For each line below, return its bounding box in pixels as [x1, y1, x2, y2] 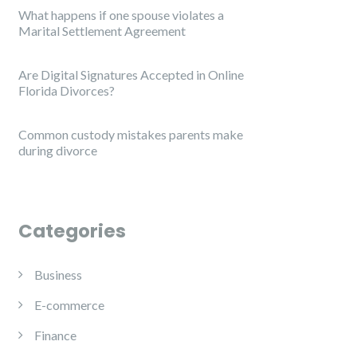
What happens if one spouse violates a [18, 7, 224, 22]
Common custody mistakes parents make [18, 127, 243, 142]
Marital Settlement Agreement [18, 23, 186, 38]
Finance [34, 328, 76, 343]
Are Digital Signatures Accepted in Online [18, 67, 244, 82]
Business [34, 267, 82, 282]
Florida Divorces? [18, 83, 115, 98]
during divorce [18, 143, 97, 158]
